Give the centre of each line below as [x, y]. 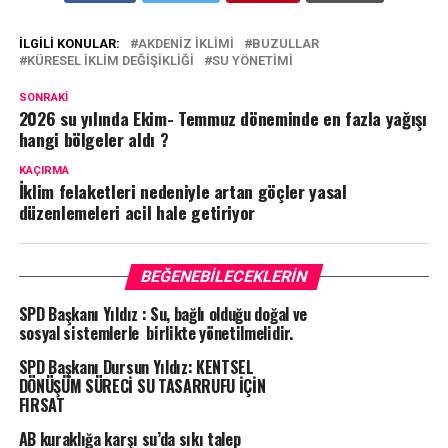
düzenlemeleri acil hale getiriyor [137, 212]
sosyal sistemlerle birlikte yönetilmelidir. [155, 333]
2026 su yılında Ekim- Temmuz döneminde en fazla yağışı [222, 118]
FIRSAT [41, 405]
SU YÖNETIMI [252, 60]
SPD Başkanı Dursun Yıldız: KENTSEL [136, 367]
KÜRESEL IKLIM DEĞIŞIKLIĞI [110, 60]
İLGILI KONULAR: [69, 43]
